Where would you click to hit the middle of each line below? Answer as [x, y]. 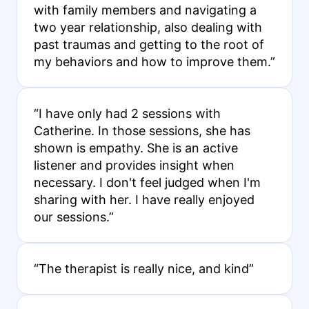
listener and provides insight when [134, 165]
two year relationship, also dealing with [148, 27]
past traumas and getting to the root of [149, 44]
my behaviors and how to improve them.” [154, 61]
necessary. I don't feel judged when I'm [147, 182]
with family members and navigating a [145, 10]
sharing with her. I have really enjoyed [144, 199]
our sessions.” [73, 217]
